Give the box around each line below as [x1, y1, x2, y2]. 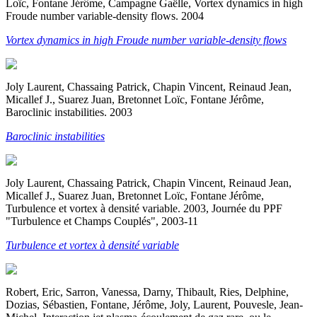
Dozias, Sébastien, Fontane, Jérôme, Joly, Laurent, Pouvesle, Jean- [6, 298, 303, 311]
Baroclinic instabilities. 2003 [6, 105, 132, 118]
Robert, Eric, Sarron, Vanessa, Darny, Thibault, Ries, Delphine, [6, 285, 289, 298]
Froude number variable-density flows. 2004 [6, 9, 204, 22]
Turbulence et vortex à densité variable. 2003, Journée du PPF [6, 202, 282, 214]
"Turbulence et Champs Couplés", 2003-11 [6, 214, 198, 227]
